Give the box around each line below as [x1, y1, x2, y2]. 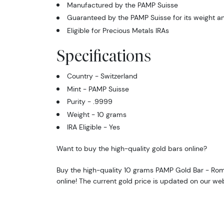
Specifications [56, 46, 151, 65]
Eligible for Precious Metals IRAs [66, 25, 169, 35]
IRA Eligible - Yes [66, 122, 120, 132]
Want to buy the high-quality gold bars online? [56, 144, 207, 153]
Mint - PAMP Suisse [66, 84, 129, 93]
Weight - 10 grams [66, 109, 126, 119]
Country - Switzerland [66, 71, 137, 81]
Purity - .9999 [66, 97, 112, 106]
